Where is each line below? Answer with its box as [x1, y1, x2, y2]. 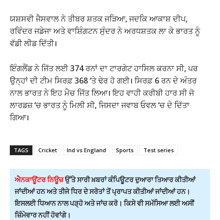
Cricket [38, 146, 57, 154]
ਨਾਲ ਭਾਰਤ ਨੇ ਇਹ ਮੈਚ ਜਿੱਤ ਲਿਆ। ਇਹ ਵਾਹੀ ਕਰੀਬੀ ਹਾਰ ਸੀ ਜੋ [10, 87, 194, 98]
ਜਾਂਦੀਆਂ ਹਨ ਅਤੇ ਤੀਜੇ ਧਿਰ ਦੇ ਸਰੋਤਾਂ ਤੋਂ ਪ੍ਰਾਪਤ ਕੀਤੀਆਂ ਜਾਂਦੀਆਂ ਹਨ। [15, 187, 190, 195]
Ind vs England [67, 146, 106, 154]
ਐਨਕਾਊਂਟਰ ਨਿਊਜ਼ [15, 175, 63, 184]
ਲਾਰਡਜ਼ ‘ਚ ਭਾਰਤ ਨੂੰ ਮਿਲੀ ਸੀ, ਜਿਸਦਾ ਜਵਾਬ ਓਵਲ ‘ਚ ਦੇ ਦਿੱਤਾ [10, 99, 190, 110]
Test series [143, 146, 174, 154]
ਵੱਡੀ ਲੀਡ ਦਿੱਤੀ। [10, 37, 57, 49]
